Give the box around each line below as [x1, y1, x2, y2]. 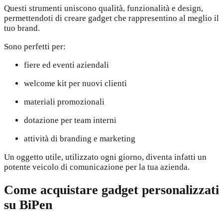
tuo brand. [4, 23, 40, 33]
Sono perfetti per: [4, 41, 66, 51]
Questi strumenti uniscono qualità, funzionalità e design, [4, 3, 203, 13]
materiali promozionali [24, 97, 105, 107]
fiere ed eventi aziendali [24, 60, 109, 70]
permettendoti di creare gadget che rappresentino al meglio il [4, 13, 219, 23]
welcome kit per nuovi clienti [24, 78, 127, 88]
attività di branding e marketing [24, 133, 135, 143]
